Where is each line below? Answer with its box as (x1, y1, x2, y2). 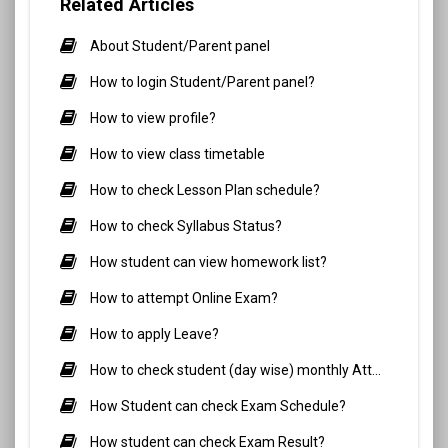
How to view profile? (90, 109, 216, 126)
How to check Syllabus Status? (90, 217, 282, 234)
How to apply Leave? (90, 325, 219, 342)
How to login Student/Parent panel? (90, 73, 315, 90)
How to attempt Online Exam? (90, 289, 278, 306)
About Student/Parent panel (90, 37, 270, 54)
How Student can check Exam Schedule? (90, 397, 346, 414)
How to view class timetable (90, 145, 265, 162)
